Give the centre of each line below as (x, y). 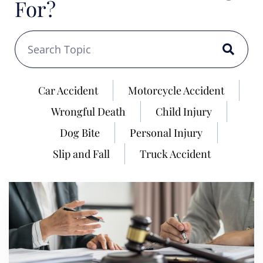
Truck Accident (175, 154)
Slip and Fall (81, 154)
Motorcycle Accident (176, 90)
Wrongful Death (88, 112)
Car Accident (68, 90)
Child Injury (183, 112)
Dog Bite (80, 133)
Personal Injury (166, 133)
